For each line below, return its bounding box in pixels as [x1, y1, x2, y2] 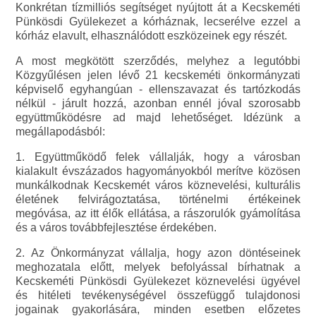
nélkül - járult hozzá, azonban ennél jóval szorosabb [16, 97, 300, 110]
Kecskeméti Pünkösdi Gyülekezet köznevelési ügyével [16, 275, 300, 288]
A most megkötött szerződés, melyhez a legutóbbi [16, 55, 300, 68]
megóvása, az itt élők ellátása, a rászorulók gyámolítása [16, 207, 300, 220]
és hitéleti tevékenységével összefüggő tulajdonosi [16, 289, 300, 302]
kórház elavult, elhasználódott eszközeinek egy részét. [16, 30, 288, 42]
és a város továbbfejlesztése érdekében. [16, 221, 217, 234]
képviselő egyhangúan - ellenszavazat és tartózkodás [16, 83, 300, 96]
